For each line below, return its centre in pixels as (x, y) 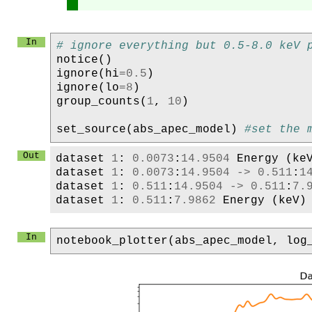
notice (77, 60)
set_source (91, 129)
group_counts (98, 101)
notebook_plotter (112, 241)
